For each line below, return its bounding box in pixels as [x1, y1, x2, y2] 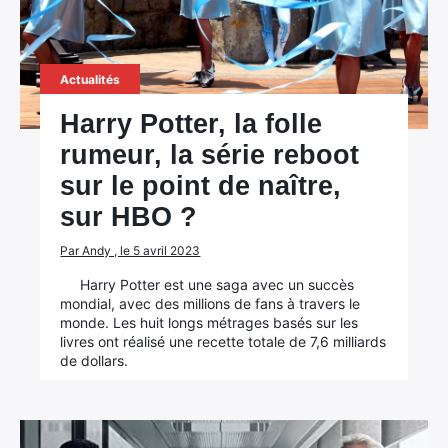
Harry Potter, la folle [60, 109, 323, 139]
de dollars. [60, 352, 129, 369]
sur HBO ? [60, 202, 198, 232]
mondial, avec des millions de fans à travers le [60, 295, 361, 312]
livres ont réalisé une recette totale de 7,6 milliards [60, 333, 387, 350]
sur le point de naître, [60, 171, 342, 201]
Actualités [60, 72, 121, 87]
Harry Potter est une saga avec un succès [80, 276, 355, 293]
